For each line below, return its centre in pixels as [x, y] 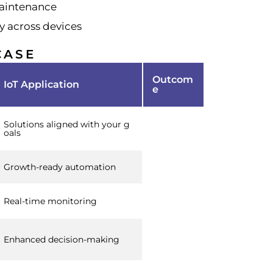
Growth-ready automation [60, 167]
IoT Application [41, 84]
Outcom [173, 79]
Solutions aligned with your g [67, 124]
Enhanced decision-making [62, 239]
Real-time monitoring [50, 201]
